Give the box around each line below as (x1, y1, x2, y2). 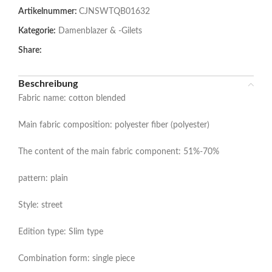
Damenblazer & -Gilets (58, 27, 142, 36)
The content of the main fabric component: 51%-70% (18, 148, 219, 157)
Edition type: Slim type (18, 228, 103, 237)
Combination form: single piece (18, 254, 135, 263)
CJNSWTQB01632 (79, 7, 150, 16)
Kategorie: (18, 27, 56, 36)
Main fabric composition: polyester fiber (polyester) (18, 121, 209, 130)
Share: (18, 46, 42, 55)
